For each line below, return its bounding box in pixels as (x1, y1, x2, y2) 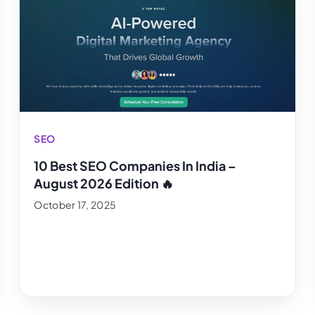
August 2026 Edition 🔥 (34, 175, 174, 192)
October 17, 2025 (34, 198, 117, 212)
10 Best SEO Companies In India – (34, 157, 237, 174)
